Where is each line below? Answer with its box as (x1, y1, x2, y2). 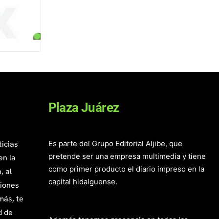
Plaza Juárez (48, 100, 119, 115)
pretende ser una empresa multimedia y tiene (48, 152, 206, 161)
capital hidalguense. (48, 177, 117, 187)
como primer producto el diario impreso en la (48, 164, 204, 174)
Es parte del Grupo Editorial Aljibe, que (48, 139, 182, 149)
